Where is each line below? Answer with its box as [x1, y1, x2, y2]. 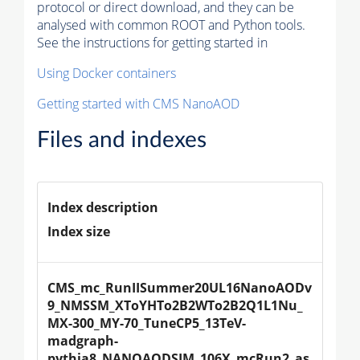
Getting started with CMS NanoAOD [37, 94, 239, 112]
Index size [47, 222, 110, 240]
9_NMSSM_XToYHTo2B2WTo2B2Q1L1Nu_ [47, 296, 303, 314]
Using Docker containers [37, 63, 176, 82]
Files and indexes [37, 128, 207, 151]
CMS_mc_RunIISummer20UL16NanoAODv [47, 278, 312, 297]
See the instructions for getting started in [37, 33, 268, 51]
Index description [47, 198, 158, 216]
